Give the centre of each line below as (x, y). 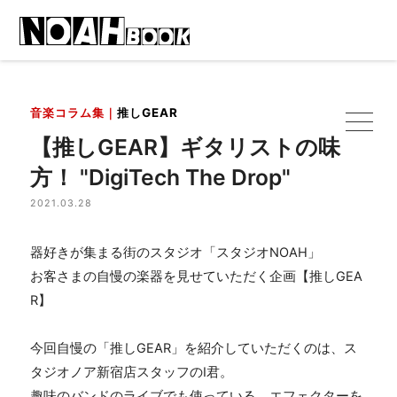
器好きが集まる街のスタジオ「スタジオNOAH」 (176, 252)
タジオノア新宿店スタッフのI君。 (132, 372)
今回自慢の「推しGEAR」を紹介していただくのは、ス (194, 348)
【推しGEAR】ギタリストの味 (186, 147)
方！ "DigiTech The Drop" (161, 177)
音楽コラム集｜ (74, 113)
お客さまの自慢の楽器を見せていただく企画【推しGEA (197, 276)
